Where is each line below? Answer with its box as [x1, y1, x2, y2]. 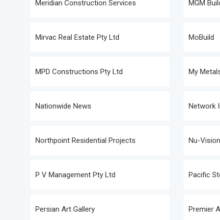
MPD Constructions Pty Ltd [35, 67, 123, 76]
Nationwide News [35, 102, 91, 110]
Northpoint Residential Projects [35, 136, 136, 145]
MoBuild [189, 33, 214, 42]
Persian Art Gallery [35, 205, 95, 214]
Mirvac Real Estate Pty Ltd [35, 33, 119, 42]
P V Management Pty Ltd [35, 170, 115, 179]
